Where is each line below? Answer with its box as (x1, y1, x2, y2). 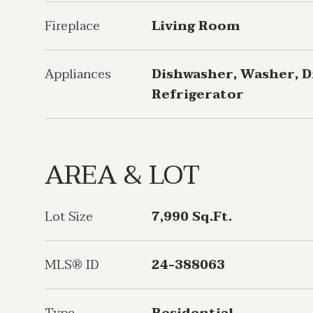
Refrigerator (152, 84, 244, 105)
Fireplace (45, 15, 100, 37)
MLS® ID (45, 254, 99, 276)
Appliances (45, 64, 111, 85)
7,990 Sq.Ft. (152, 206, 232, 228)
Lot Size (45, 206, 93, 228)
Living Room (152, 15, 240, 37)
